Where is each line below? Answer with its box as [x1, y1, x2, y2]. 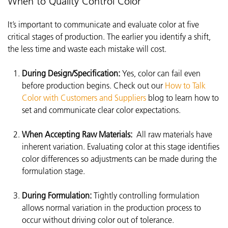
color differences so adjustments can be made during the [22, 154, 217, 164]
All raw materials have [132, 129, 212, 139]
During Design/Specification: [22, 68, 120, 78]
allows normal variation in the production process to [22, 203, 201, 213]
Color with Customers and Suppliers [22, 93, 146, 103]
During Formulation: [22, 190, 92, 201]
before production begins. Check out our [22, 80, 165, 91]
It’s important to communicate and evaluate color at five [8, 19, 199, 30]
